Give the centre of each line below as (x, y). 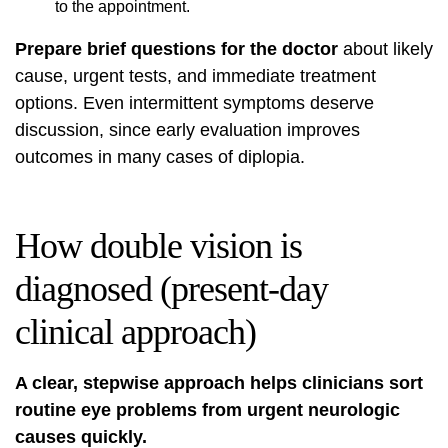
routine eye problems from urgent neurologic (207, 410)
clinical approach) (135, 332)
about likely (385, 49)
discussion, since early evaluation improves (187, 130)
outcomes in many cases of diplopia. (160, 157)
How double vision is (158, 246)
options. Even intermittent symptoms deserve (194, 103)
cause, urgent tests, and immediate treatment (195, 76)
